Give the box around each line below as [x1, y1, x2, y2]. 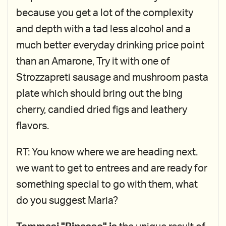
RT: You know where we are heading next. [16, 147, 198, 157]
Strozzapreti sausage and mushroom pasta [16, 73, 208, 83]
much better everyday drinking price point [16, 40, 204, 50]
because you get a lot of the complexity [16, 8, 193, 18]
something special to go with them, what [16, 180, 198, 190]
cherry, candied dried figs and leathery [16, 105, 187, 115]
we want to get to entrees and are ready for [16, 163, 207, 174]
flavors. [16, 121, 51, 131]
